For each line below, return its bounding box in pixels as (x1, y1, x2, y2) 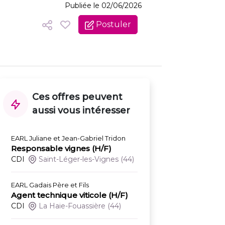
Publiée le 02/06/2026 (65, 1, 142, 11)
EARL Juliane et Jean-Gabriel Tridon (11, 134, 126, 143)
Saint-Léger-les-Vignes (39, 155, 119, 164)
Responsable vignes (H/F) (11, 144, 111, 154)
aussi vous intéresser (32, 105, 130, 117)
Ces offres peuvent (32, 91, 123, 103)
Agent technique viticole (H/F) (11, 190, 128, 200)
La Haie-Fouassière (39, 201, 106, 211)
